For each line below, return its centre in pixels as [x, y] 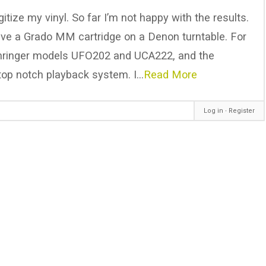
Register [242, 111]
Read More [170, 74]
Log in [214, 111]
